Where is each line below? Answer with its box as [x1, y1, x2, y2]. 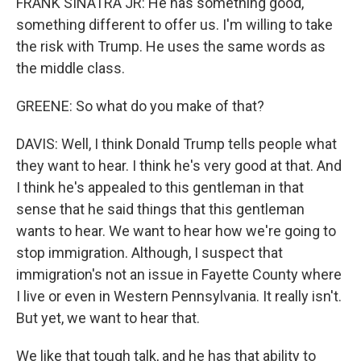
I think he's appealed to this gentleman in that [16, 179, 304, 196]
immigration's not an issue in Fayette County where [16, 266, 342, 283]
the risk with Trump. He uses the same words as [16, 38, 326, 55]
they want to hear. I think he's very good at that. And [16, 157, 342, 174]
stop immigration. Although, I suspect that [16, 244, 283, 261]
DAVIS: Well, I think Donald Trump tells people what [16, 135, 337, 152]
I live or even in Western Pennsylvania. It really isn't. [16, 288, 342, 305]
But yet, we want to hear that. [16, 309, 200, 326]
